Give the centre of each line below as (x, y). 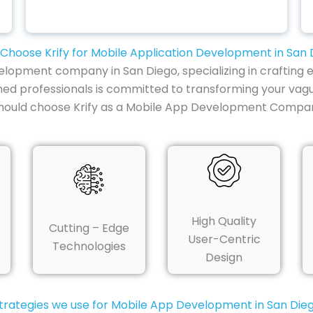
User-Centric (224, 240)
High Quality (224, 221)
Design (224, 258)
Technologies (89, 247)
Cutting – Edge (89, 228)
